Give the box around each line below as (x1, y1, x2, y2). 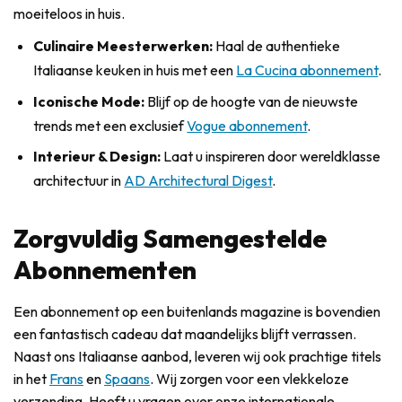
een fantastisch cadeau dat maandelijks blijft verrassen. (13, 325, 356, 344)
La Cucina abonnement (236, 61, 379, 80)
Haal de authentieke (213, 37, 341, 56)
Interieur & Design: (33, 146, 162, 165)
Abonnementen (13, 254, 197, 286)
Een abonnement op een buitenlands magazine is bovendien (13, 302, 380, 321)
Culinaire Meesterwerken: (33, 37, 214, 56)
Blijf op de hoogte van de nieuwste (144, 92, 359, 110)
